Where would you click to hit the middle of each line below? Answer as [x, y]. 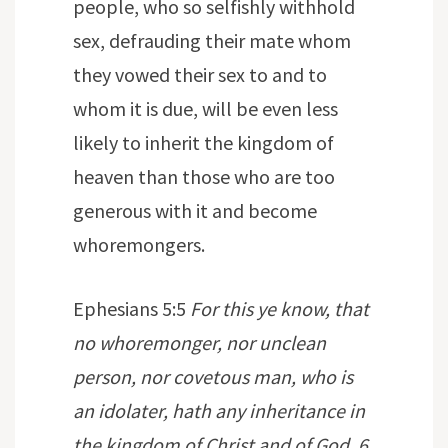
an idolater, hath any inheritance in [219, 411]
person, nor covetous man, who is [213, 377]
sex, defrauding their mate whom [212, 41]
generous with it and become [195, 211]
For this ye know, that [279, 309]
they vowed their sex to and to [200, 75]
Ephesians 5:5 [131, 309]
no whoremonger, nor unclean [199, 343]
